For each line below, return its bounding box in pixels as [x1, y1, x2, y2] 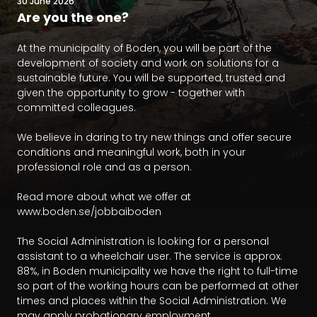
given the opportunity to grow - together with [17, 86, 245, 100]
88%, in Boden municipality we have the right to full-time [17, 264, 298, 279]
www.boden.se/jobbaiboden [17, 204, 161, 219]
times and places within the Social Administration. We [17, 294, 287, 309]
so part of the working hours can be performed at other [17, 279, 299, 294]
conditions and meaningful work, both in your [17, 145, 246, 160]
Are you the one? [17, 8, 129, 27]
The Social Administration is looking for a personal [17, 234, 269, 249]
